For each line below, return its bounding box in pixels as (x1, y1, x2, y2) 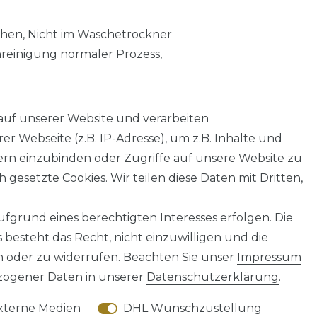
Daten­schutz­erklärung (146, 270, 279, 284)
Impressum (237, 250, 301, 264)
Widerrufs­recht (222, 228, 311, 242)
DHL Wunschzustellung (123, 301, 262, 315)
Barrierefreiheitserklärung (46, 228, 195, 242)
